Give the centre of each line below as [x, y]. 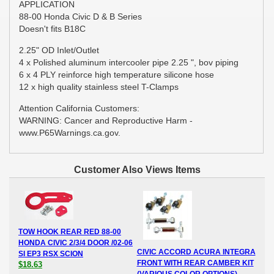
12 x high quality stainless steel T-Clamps [99, 87]
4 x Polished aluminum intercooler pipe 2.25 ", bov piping [129, 62]
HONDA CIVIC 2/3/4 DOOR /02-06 [76, 243]
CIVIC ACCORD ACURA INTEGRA [196, 252]
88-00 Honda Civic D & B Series [80, 16]
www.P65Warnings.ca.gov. [70, 132]
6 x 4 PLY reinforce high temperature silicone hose [117, 74]
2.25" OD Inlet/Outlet [59, 50]
